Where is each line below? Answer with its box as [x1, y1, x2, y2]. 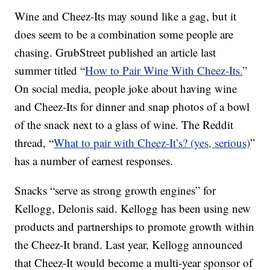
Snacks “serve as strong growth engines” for [14, 183, 216, 198]
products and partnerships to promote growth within [14, 219, 255, 234]
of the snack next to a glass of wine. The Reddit [14, 117, 234, 132]
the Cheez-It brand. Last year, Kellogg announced [14, 237, 243, 252]
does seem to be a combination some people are [14, 27, 234, 42]
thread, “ [14, 135, 54, 150]
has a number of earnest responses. [14, 153, 174, 168]
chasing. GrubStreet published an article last [14, 45, 216, 60]
